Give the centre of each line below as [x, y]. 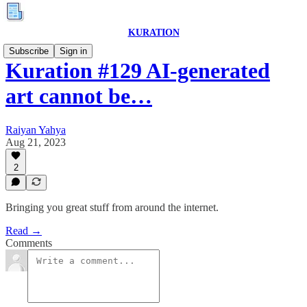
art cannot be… [79, 96]
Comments [29, 243]
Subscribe [29, 51]
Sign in [73, 51]
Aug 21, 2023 [36, 142]
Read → [24, 231]
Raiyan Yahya [36, 130]
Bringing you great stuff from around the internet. [112, 207]
